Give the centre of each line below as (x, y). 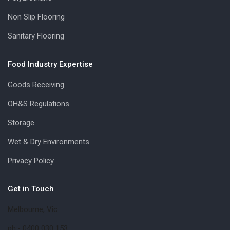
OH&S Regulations (39, 103)
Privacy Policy (31, 160)
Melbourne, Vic (33, 209)
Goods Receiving (36, 84)
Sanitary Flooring (36, 36)
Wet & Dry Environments (49, 141)
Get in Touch (31, 189)
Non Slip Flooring (36, 17)
